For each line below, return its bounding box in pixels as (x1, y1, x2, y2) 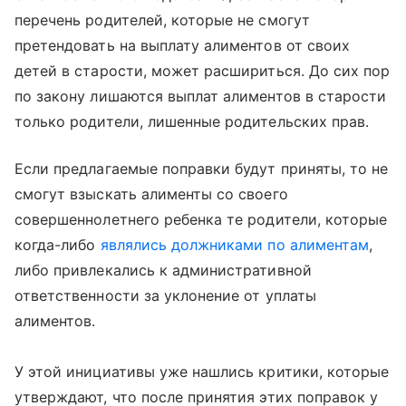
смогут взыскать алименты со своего (14, 185, 288, 203)
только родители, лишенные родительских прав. (14, 112, 370, 130)
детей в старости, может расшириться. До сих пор (14, 62, 391, 80)
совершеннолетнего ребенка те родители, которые (14, 210, 388, 228)
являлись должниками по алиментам (100, 236, 370, 254)
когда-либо (14, 236, 101, 254)
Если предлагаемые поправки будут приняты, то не (14, 159, 389, 178)
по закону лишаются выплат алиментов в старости (14, 87, 387, 105)
